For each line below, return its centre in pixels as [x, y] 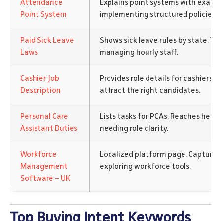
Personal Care [44, 117]
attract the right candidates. [150, 91]
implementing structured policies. [158, 15]
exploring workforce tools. [145, 167]
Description [40, 91]
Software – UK [45, 179]
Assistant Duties [49, 129]
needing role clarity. [134, 129]
